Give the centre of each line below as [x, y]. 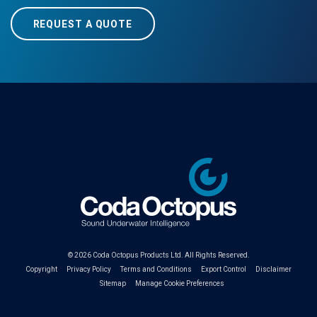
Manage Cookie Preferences [180, 283]
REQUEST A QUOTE [82, 24]
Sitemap [113, 283]
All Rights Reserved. [216, 255]
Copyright [41, 269]
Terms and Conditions [156, 269]
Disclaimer [273, 269]
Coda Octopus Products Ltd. [138, 255]
